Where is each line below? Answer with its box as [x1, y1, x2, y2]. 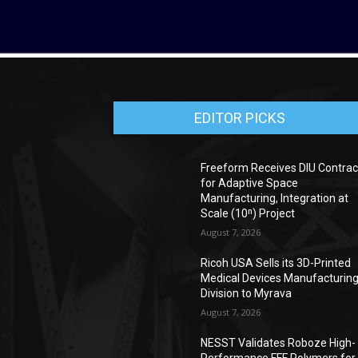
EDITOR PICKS [194, 109, 285, 126]
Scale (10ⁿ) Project [201, 207, 296, 220]
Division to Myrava [201, 287, 292, 300]
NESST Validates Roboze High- [201, 336, 356, 349]
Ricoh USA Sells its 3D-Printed [201, 257, 352, 269]
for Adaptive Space [201, 177, 299, 189]
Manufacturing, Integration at [201, 192, 349, 205]
